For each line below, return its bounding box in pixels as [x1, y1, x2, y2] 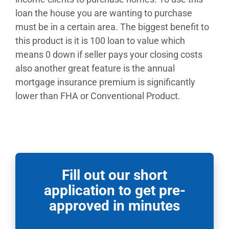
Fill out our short [62, 166, 167, 184]
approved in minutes [49, 197, 180, 214]
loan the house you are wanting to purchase [15, 7, 192, 18]
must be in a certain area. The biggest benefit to [15, 21, 209, 32]
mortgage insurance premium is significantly [15, 76, 195, 87]
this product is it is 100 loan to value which [15, 35, 185, 46]
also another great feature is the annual [15, 62, 175, 74]
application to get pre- [43, 181, 186, 199]
